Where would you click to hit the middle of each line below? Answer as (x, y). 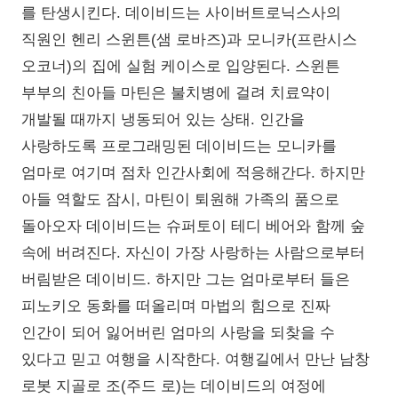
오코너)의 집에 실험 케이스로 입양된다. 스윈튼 (181, 67)
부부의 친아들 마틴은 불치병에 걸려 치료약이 (176, 93)
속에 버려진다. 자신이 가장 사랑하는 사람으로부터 (193, 253)
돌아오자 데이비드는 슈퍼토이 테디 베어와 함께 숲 (193, 227)
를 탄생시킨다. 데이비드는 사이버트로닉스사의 (181, 13)
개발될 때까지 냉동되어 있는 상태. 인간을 (163, 120)
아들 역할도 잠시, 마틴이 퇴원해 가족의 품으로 (180, 200)
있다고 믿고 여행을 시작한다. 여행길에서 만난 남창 (195, 360)
